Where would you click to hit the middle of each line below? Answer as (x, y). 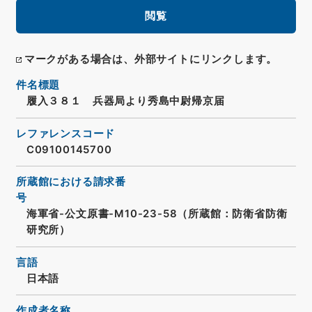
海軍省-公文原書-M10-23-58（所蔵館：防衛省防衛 (157, 214)
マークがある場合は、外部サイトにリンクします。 (151, 60)
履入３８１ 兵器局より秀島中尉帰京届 (125, 101)
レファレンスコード (65, 133)
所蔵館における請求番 (71, 182)
